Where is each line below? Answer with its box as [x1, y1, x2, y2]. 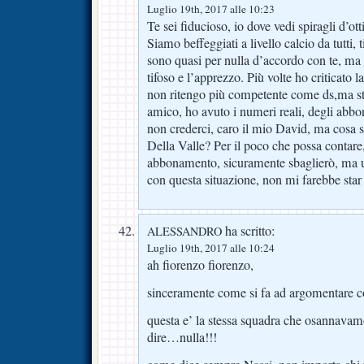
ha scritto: [222, 222, 275, 240]
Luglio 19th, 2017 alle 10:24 [147, 240, 275, 256]
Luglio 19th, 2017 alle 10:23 [147, 2, 275, 17]
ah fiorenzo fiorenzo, [147, 256, 253, 275]
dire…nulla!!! [147, 328, 217, 347]
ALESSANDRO [147, 223, 222, 240]
